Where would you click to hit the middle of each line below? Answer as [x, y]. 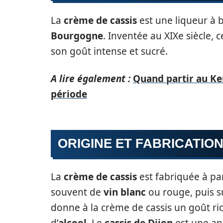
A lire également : [91, 79]
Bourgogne [77, 36]
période [69, 94]
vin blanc [125, 192]
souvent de [77, 192]
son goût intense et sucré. [109, 51]
